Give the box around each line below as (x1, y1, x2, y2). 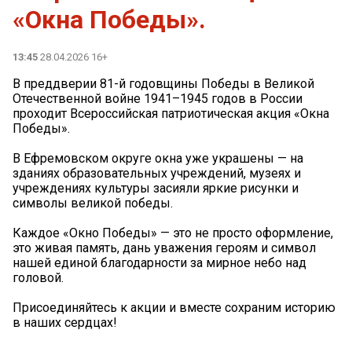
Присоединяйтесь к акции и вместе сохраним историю (13, 300, 335, 316)
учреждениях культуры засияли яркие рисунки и (13, 181, 299, 196)
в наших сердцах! (13, 315, 117, 331)
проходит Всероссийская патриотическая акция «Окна (13, 106, 329, 122)
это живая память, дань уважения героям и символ (13, 240, 316, 256)
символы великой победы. (13, 196, 173, 211)
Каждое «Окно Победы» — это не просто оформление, (13, 225, 333, 241)
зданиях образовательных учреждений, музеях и (13, 166, 301, 181)
